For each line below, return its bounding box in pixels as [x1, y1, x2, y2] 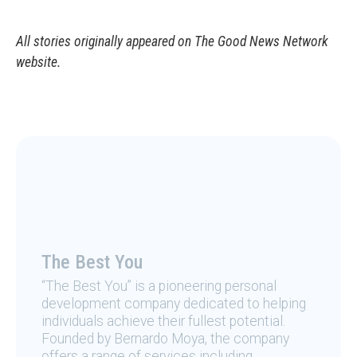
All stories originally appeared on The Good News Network [16, 33, 328, 50]
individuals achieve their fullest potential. [41, 313, 285, 330]
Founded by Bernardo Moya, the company [41, 331, 289, 347]
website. [16, 54, 61, 71]
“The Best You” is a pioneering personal [41, 278, 277, 295]
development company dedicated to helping [41, 296, 306, 312]
